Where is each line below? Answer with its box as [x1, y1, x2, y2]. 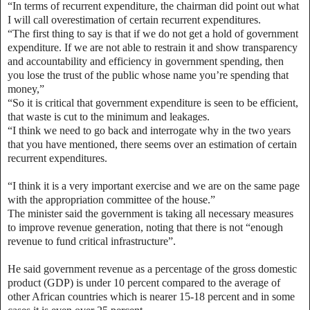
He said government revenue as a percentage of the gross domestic [8, 262, 297, 275]
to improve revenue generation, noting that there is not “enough [8, 221, 283, 233]
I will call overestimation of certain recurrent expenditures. [8, 13, 261, 26]
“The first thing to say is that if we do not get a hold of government [8, 27, 298, 39]
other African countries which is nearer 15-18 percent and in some [8, 290, 295, 302]
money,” [8, 82, 47, 95]
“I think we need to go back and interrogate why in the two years [8, 124, 291, 136]
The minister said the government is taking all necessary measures [8, 207, 293, 219]
